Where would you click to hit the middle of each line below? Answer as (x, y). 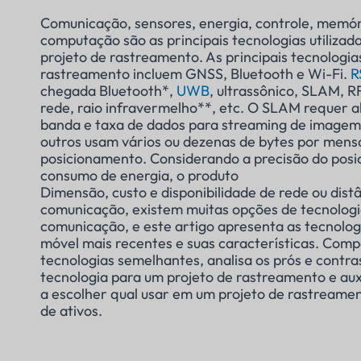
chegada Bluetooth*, (108, 91)
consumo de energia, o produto (139, 176)
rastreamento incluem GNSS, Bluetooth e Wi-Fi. (195, 74)
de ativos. (71, 311)
